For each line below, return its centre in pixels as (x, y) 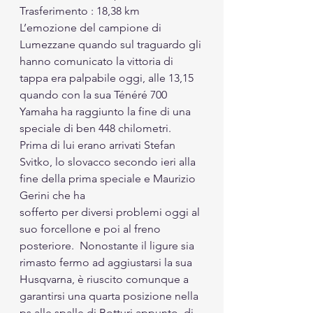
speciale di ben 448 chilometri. (97, 128)
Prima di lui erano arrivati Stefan (99, 145)
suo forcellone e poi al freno (92, 229)
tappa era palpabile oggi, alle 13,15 (108, 78)
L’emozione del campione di (92, 28)
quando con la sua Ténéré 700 (95, 95)
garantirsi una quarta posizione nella (110, 296)
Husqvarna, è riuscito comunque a (105, 279)
